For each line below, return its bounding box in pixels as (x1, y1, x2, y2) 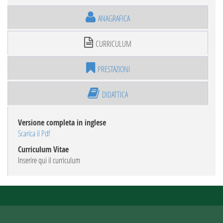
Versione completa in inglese (18, 117, 106, 128)
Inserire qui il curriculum (18, 155, 80, 165)
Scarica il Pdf (18, 128, 50, 138)
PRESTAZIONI (97, 64, 130, 74)
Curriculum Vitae (18, 144, 69, 155)
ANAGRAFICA (98, 13, 130, 23)
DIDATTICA (102, 89, 128, 100)
